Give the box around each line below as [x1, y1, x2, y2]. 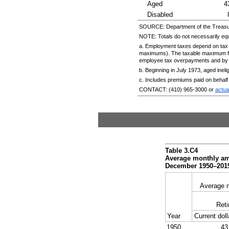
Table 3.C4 [165, 146, 198, 154]
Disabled [147, 10, 173, 18]
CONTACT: [139, 86, 169, 93]
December [165, 162, 199, 170]
